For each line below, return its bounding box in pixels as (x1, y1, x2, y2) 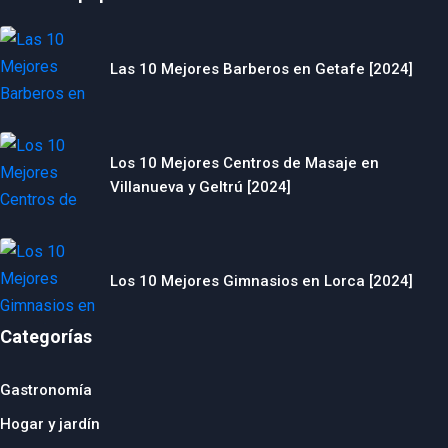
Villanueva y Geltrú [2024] (110, 177, 291, 196)
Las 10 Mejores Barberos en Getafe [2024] (110, 59, 413, 78)
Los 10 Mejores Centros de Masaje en (110, 153, 379, 172)
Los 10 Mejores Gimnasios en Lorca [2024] (110, 271, 413, 290)
